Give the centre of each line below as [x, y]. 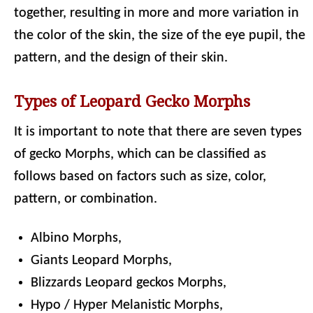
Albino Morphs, [76, 238]
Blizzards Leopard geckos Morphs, [129, 283]
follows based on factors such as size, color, [140, 177]
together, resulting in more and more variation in [156, 13]
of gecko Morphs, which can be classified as [140, 154]
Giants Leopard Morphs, [101, 261]
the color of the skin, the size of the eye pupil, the [160, 36]
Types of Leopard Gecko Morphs [132, 101]
